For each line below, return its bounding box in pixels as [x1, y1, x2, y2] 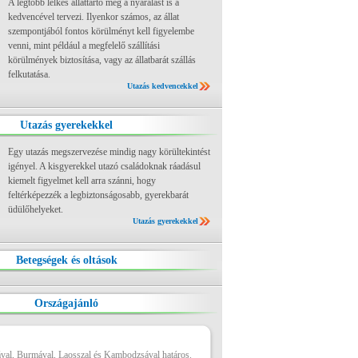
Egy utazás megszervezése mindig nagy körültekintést [8, 146, 210, 157]
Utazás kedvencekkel [127, 82, 198, 90]
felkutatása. [8, 69, 50, 80]
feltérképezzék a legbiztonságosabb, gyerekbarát [8, 189, 189, 201]
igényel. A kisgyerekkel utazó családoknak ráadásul [8, 161, 201, 172]
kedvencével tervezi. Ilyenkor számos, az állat [8, 11, 179, 22]
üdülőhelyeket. [8, 204, 63, 215]
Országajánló [34, 297, 98, 309]
